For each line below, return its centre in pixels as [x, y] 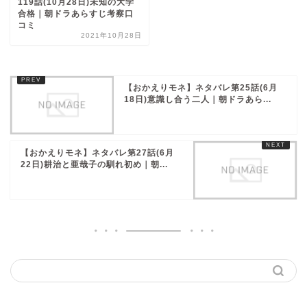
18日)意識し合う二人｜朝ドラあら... [198, 100]
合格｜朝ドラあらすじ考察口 [76, 14]
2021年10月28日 [112, 36]
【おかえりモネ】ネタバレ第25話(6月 [201, 88]
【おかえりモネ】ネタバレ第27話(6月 [97, 153]
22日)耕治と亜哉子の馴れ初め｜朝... [94, 165]
